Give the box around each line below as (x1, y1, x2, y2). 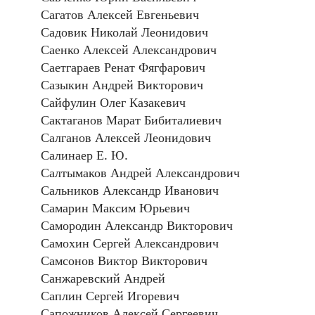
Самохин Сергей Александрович (40, 234, 219, 252)
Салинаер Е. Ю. (40, 146, 128, 164)
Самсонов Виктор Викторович (40, 252, 207, 269)
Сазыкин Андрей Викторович (40, 76, 203, 94)
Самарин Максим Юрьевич (40, 199, 190, 217)
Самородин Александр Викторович (40, 217, 233, 234)
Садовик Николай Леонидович (40, 23, 208, 41)
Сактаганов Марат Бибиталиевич (40, 111, 221, 129)
